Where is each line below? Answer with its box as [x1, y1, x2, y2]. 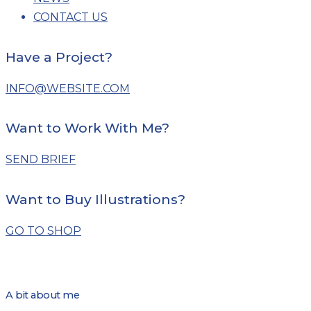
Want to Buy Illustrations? [6, 191, 185, 208]
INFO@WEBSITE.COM [6, 81, 130, 95]
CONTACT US [33, 10, 108, 24]
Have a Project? [6, 49, 112, 65]
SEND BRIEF [6, 153, 76, 167]
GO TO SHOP [6, 224, 81, 237]
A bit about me [6, 288, 79, 301]
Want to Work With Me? [6, 120, 169, 137]
